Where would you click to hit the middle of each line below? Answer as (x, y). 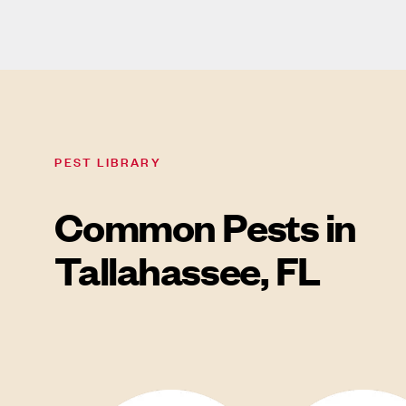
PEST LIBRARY (108, 160)
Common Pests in (205, 226)
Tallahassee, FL (187, 270)
